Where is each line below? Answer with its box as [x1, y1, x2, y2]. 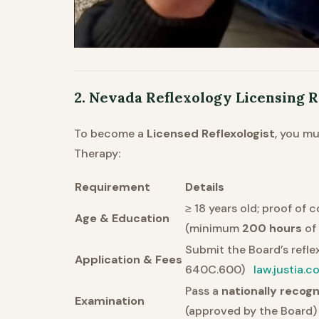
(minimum [185, 221, 242, 236]
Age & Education [75, 211, 169, 226]
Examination [75, 293, 145, 309]
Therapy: [74, 146, 120, 162]
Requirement [75, 179, 150, 195]
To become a [74, 126, 147, 142]
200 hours [242, 221, 302, 236]
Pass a [185, 283, 221, 299]
